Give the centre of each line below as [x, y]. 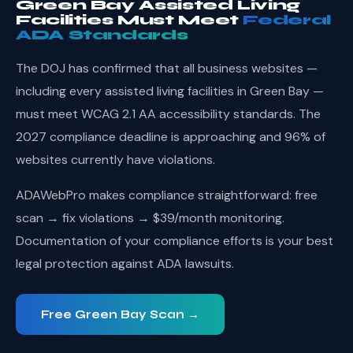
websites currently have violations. [115, 160]
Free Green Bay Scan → [120, 314]
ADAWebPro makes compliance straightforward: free [167, 195]
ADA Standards [102, 35]
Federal [287, 20]
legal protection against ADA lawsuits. [125, 264]
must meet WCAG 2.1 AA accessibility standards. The [168, 114]
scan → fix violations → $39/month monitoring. [150, 218]
